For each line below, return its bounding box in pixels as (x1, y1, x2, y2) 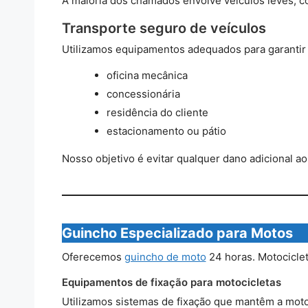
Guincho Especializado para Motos (61, 224, 293, 241)
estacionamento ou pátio (106, 124, 226, 137)
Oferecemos (61, 250, 124, 263)
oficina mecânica (106, 68, 188, 82)
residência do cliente (106, 105, 208, 119)
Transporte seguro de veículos (61, 19, 266, 36)
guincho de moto (124, 250, 206, 263)
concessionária (106, 87, 180, 100)
